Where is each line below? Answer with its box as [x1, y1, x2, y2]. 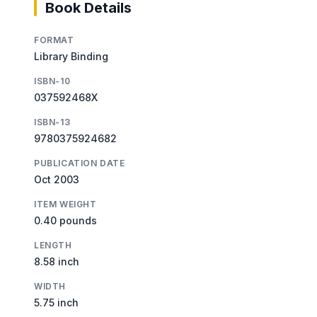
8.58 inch [34, 255, 79, 267]
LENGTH [34, 239, 72, 250]
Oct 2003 [34, 173, 79, 185]
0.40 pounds [34, 214, 97, 226]
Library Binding [34, 50, 108, 62]
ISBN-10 [34, 75, 71, 86]
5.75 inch [34, 296, 79, 309]
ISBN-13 [34, 116, 71, 127]
